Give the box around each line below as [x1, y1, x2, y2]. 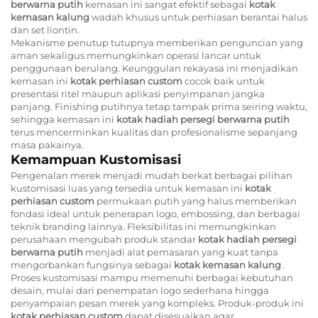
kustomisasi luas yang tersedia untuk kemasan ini [11, 182, 245, 194]
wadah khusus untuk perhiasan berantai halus [92, 11, 307, 23]
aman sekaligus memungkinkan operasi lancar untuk [11, 49, 261, 61]
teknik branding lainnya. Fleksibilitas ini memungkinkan [11, 220, 276, 232]
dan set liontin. [11, 23, 79, 35]
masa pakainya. [11, 138, 84, 150]
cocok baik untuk [185, 75, 265, 87]
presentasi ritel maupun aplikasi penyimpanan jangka [11, 87, 265, 99]
